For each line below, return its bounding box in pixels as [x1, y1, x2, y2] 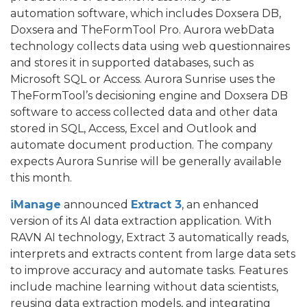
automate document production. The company [10, 138, 273, 151]
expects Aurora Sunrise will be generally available [10, 154, 282, 168]
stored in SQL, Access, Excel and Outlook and [10, 121, 257, 135]
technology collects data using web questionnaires [10, 39, 290, 53]
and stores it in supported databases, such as [10, 56, 254, 69]
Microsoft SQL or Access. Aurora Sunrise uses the [10, 72, 275, 86]
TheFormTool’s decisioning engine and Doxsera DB [10, 88, 288, 102]
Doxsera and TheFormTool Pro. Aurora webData [10, 23, 274, 36]
